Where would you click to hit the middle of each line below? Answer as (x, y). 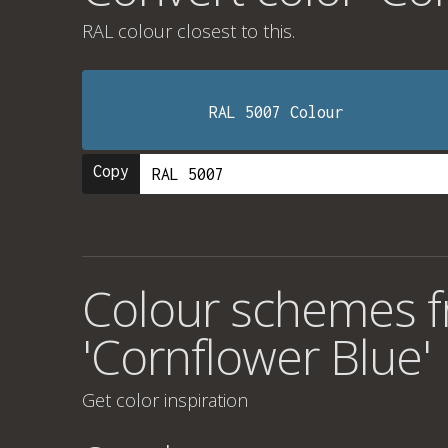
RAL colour (127, 31)
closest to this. (233, 31)
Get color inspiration (165, 400)
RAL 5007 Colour (277, 112)
